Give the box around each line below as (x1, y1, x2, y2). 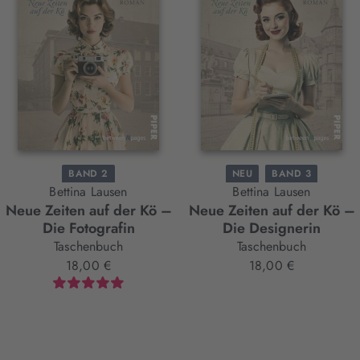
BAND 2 (68, 166, 108, 182)
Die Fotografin (42, 218, 135, 239)
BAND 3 (272, 166, 312, 182)
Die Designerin (223, 218, 321, 239)
